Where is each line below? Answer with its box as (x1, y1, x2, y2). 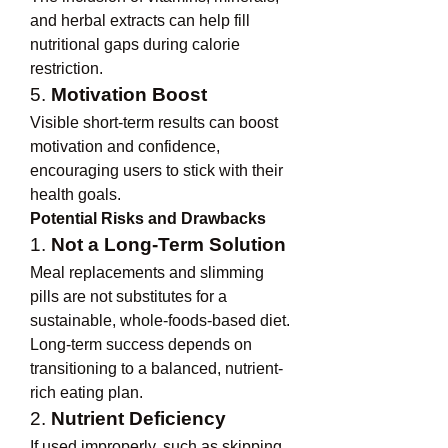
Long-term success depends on (30, 336, 252, 353)
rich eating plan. (30, 384, 143, 401)
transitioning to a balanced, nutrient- (30, 360, 283, 377)
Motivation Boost (51, 84, 207, 105)
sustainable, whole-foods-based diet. (30, 312, 290, 329)
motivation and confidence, (30, 138, 220, 155)
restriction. (30, 60, 103, 77)
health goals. (30, 186, 121, 203)
